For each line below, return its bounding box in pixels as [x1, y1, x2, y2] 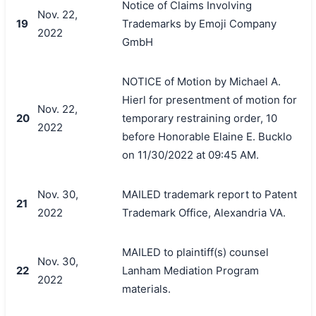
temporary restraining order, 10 [121, 111, 277, 125]
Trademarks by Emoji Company [121, 16, 276, 30]
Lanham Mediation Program [121, 263, 259, 277]
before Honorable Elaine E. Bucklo [121, 129, 292, 143]
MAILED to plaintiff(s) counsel [121, 245, 269, 259]
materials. [121, 281, 171, 296]
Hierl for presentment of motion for [121, 92, 297, 107]
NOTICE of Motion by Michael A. [121, 74, 281, 88]
